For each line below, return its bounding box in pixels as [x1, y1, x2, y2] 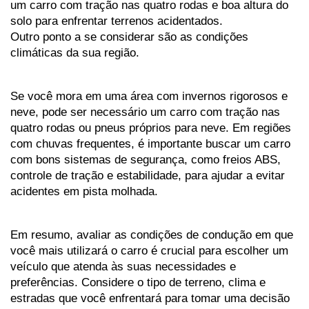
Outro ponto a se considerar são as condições [10, 30, 248, 44]
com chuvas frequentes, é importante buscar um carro [10, 137, 290, 151]
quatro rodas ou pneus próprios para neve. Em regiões [10, 121, 291, 135]
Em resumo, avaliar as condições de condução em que [10, 228, 293, 242]
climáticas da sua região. [10, 46, 143, 60]
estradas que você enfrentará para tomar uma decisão [10, 291, 290, 306]
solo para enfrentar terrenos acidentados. [10, 14, 223, 28]
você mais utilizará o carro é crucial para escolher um [10, 243, 288, 258]
